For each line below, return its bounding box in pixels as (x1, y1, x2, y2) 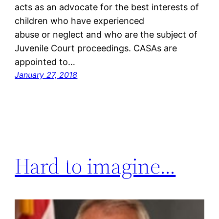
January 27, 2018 (15, 69, 78, 80)
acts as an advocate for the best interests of (15, 1, 199, 12)
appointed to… (15, 56, 76, 67)
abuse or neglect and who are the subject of (15, 29, 198, 40)
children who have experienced (15, 15, 145, 26)
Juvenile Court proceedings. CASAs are (15, 43, 177, 53)
